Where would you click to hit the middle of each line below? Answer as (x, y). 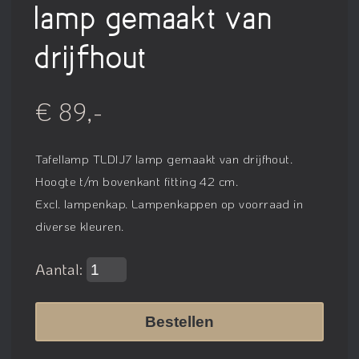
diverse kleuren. (80, 226)
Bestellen (179, 321)
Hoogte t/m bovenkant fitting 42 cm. (137, 181)
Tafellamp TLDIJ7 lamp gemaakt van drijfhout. (164, 158)
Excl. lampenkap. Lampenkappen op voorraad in (169, 203)
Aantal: (61, 268)
